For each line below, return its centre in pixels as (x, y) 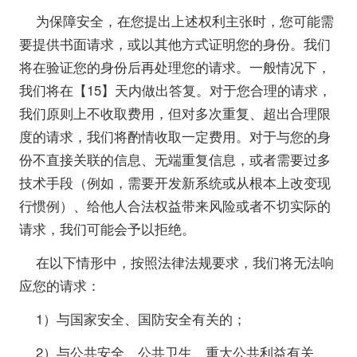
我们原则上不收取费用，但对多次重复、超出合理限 (175, 113)
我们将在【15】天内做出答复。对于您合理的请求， (175, 90)
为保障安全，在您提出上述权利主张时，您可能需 (185, 20)
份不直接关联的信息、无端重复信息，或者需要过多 (175, 159)
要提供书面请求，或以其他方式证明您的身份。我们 (175, 43)
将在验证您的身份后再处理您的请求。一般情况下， (175, 67)
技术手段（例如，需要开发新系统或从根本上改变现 (175, 182)
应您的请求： (59, 285)
